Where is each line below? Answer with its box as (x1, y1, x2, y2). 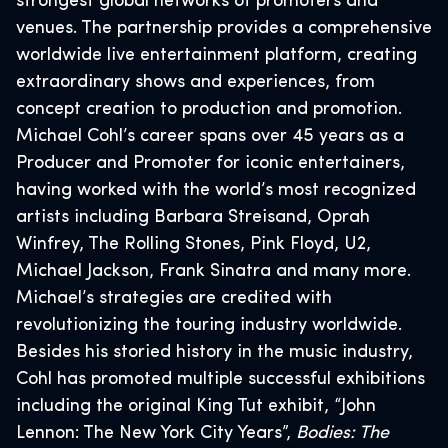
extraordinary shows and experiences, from (16, 73, 375, 92)
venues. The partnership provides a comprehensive (16, 19, 432, 38)
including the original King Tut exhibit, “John (16, 397, 376, 416)
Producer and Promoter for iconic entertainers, (16, 154, 405, 173)
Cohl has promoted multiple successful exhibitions (16, 370, 425, 389)
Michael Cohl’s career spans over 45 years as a (16, 127, 404, 146)
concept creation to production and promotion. (16, 100, 402, 119)
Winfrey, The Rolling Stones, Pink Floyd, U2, (16, 235, 371, 254)
